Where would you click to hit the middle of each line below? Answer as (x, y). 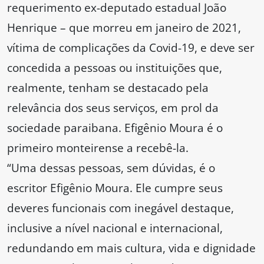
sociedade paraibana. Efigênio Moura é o (115, 128)
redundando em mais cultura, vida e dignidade (131, 248)
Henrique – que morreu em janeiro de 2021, (124, 28)
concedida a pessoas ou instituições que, (115, 68)
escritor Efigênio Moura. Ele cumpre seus (115, 188)
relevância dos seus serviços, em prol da (113, 108)
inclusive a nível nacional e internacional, (115, 228)
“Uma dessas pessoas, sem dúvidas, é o (111, 168)
